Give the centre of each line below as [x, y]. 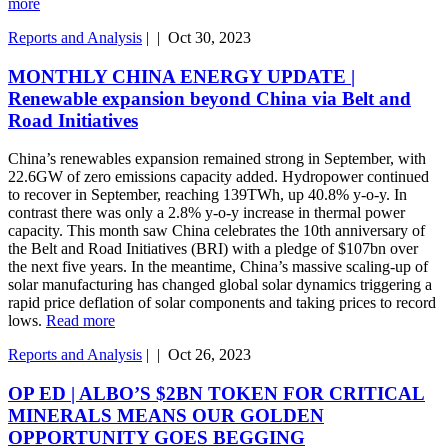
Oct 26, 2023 [209, 355]
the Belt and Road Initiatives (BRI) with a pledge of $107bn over [213, 249]
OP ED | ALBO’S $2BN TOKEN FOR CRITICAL [216, 394]
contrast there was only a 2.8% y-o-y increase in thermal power [206, 213]
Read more [80, 321]
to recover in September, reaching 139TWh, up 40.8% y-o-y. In [207, 195]
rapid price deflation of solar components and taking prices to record [222, 303]
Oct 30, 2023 [209, 37]
